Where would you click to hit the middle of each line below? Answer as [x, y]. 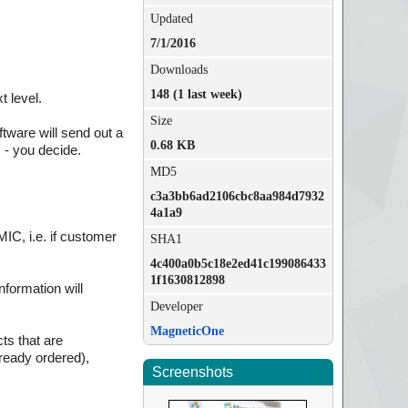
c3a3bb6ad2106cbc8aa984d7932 [237, 196]
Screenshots [192, 372]
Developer [176, 306]
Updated [171, 19]
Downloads [178, 70]
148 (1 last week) [196, 94]
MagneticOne [187, 331]
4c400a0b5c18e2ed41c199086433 [238, 264]
